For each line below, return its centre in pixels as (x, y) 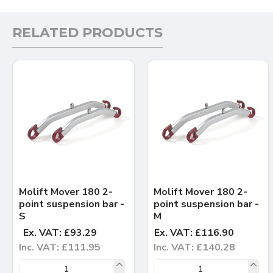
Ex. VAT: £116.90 (194, 232)
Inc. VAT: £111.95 (60, 247)
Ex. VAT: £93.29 (60, 232)
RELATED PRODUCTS (87, 33)
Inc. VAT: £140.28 (194, 247)
